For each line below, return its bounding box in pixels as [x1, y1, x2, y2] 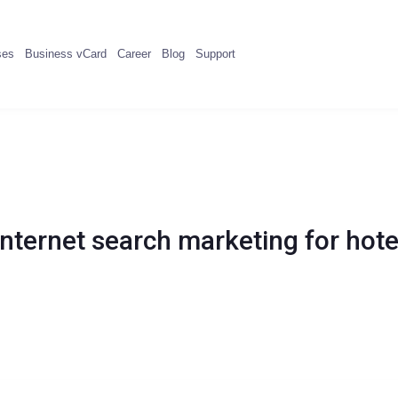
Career [116, 47, 151, 60]
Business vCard [24, 47, 107, 60]
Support [195, 47, 235, 60]
